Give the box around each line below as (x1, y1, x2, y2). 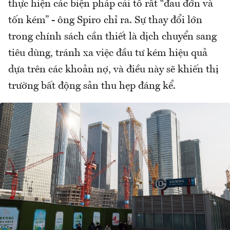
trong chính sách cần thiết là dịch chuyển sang (8, 31, 217, 42)
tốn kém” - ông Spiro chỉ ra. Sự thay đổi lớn (8, 15, 202, 26)
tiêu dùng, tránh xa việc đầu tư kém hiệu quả (8, 48, 207, 59)
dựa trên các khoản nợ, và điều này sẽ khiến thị (8, 64, 219, 75)
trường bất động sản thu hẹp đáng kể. (8, 81, 176, 91)
